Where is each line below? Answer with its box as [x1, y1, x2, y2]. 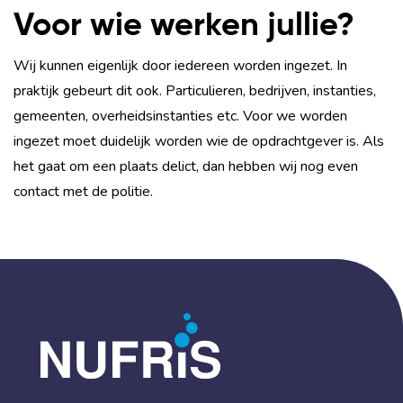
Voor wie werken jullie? [13, 9, 354, 42]
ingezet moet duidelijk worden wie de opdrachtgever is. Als [13, 130, 384, 151]
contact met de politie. [13, 181, 153, 201]
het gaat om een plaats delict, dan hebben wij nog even [13, 156, 358, 176]
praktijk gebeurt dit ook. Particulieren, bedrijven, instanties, [13, 80, 376, 101]
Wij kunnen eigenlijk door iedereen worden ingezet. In [13, 55, 347, 76]
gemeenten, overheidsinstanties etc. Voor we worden [13, 105, 347, 126]
